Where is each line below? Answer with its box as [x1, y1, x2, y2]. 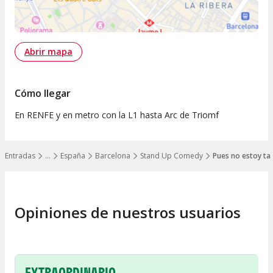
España [60, 151, 85, 161]
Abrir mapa [24, 46, 73, 58]
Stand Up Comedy [140, 151, 203, 161]
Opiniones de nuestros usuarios [15, 202, 241, 223]
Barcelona [95, 151, 130, 161]
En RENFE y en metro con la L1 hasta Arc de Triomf [15, 109, 219, 121]
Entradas [5, 151, 35, 161]
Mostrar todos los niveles [44, 155, 132, 166]
